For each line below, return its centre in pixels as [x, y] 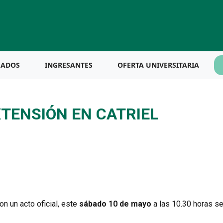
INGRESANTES [69, 65]
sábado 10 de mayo [115, 204]
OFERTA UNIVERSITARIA [158, 65]
